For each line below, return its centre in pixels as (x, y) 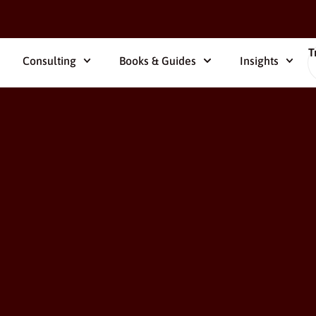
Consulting (50, 61)
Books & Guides (158, 61)
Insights (259, 61)
